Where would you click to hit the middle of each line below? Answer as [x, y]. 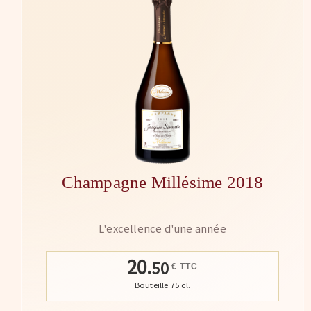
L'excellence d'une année [162, 229]
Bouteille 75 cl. [162, 285]
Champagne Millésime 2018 [162, 183]
